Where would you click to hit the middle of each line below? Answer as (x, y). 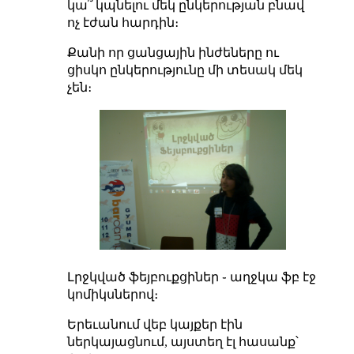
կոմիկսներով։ (112, 294)
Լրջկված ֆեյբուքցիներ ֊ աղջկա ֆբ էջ (191, 277)
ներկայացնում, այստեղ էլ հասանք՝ (183, 341)
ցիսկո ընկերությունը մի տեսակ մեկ (185, 70)
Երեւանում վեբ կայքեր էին (154, 324)
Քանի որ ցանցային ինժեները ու (173, 52)
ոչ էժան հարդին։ (122, 22)
